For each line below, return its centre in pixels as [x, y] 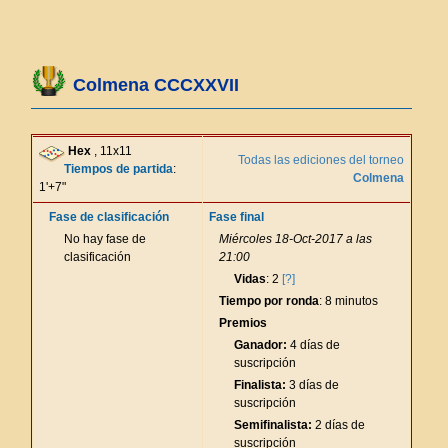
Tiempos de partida [118, 169]
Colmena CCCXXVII [156, 85]
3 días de [312, 385]
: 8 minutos [348, 301]
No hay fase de [105, 239]
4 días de [313, 345]
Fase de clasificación [109, 217]
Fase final [236, 217]
